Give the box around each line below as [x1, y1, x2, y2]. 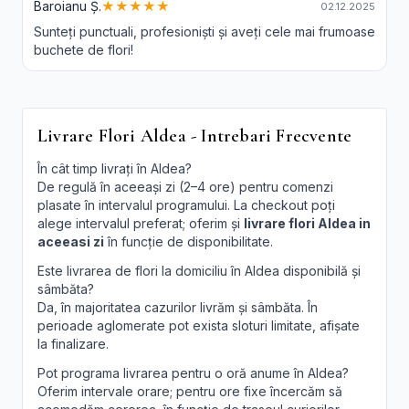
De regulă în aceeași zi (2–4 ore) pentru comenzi [37, 179, 333, 195]
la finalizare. [37, 336, 109, 352]
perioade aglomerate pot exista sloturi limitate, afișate [37, 318, 360, 334]
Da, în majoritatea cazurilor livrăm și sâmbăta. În [37, 299, 318, 316]
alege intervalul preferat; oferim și [37, 215, 244, 232]
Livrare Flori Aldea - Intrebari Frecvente [37, 125, 352, 148]
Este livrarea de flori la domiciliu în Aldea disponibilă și [37, 263, 361, 279]
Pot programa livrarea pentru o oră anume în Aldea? [37, 365, 349, 382]
